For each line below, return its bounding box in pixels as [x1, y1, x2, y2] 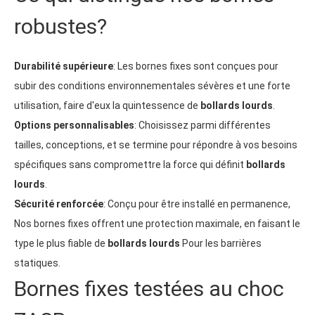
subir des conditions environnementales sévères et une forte [14, 79, 290, 91]
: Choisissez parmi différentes [134, 119, 271, 131]
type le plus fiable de [14, 237, 108, 249]
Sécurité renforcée [14, 198, 103, 210]
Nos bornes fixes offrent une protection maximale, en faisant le [14, 217, 300, 229]
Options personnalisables [14, 119, 134, 131]
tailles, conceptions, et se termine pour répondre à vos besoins [14, 139, 297, 150]
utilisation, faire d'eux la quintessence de [14, 99, 200, 111]
